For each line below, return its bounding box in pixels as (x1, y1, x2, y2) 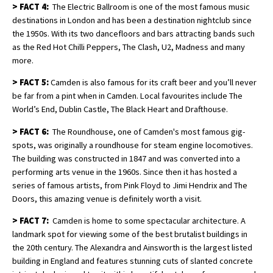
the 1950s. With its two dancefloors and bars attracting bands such (12, 28, 255, 40)
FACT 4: (19, 1, 49, 13)
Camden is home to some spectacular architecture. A (51, 215, 246, 227)
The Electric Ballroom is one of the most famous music (49, 1, 250, 13)
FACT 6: (19, 126, 49, 137)
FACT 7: (19, 215, 51, 227)
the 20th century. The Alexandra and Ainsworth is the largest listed (12, 242, 252, 253)
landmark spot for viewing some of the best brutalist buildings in (12, 229, 247, 240)
